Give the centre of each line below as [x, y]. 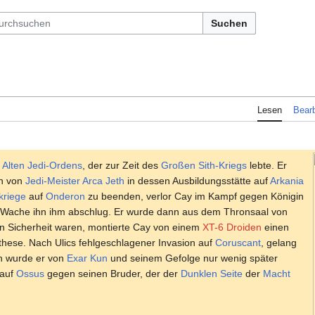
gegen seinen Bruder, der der [112, 273]
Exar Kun [87, 258]
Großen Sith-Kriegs [204, 165]
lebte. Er [267, 165]
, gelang [279, 242]
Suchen [229, 23]
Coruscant [238, 242]
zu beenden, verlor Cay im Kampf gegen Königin [194, 196]
